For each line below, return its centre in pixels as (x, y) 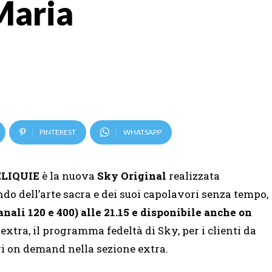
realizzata (194, 175)
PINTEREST (58, 132)
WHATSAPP (142, 132)
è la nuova (68, 175)
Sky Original (133, 175)
